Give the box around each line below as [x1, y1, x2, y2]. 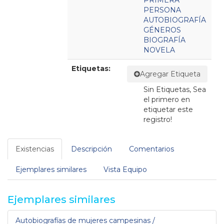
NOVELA [143, 45, 175, 54]
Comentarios [129, 144, 174, 153]
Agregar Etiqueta [139, 69, 200, 78]
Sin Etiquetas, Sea [143, 85, 206, 94]
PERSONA [143, 5, 181, 14]
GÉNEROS [143, 25, 181, 34]
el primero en [143, 95, 190, 104]
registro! [143, 115, 172, 124]
